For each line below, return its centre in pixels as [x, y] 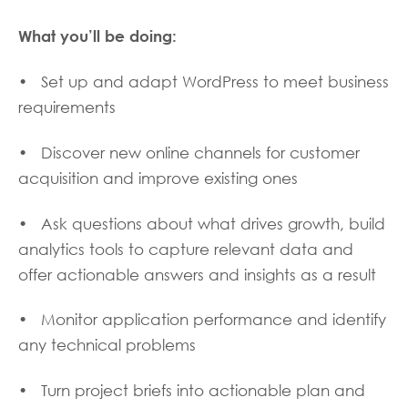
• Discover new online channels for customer [189, 153]
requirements [67, 107]
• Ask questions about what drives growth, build [202, 224]
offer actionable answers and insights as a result [197, 275]
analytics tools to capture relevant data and [186, 249]
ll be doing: [135, 36]
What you [53, 36]
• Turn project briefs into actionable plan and [192, 391]
